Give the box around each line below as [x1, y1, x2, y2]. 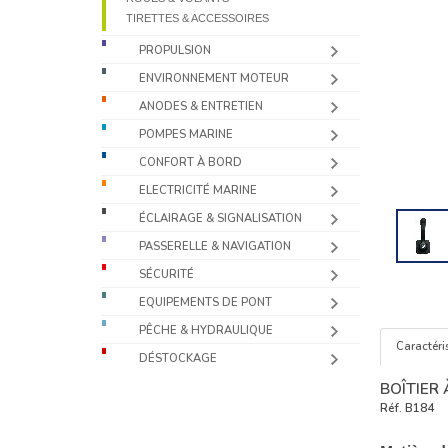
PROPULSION [139, 43, 212, 58]
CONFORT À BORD [139, 155, 243, 170]
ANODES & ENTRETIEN [139, 99, 264, 114]
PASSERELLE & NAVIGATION [139, 239, 292, 254]
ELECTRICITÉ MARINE [139, 183, 258, 198]
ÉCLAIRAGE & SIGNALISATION [139, 211, 303, 226]
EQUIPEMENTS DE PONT [139, 295, 273, 310]
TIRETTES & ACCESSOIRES [126, 12, 270, 24]
